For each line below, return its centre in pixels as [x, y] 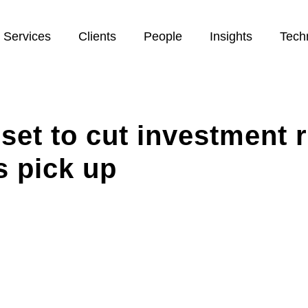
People [163, 36]
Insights [231, 36]
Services [27, 36]
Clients [97, 36]
